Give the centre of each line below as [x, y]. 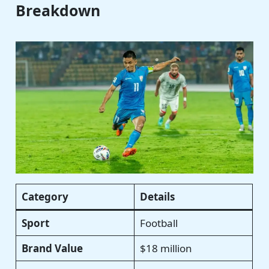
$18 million [166, 249]
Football [159, 223]
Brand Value [52, 249]
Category [45, 197]
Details [157, 197]
